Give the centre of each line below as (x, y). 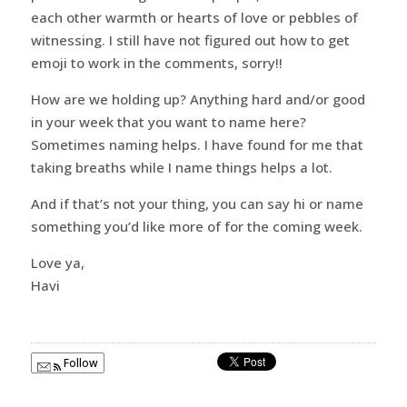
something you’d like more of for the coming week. (196, 226)
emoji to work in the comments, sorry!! (156, 62)
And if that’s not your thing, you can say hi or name (197, 203)
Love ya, (57, 262)
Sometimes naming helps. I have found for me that (197, 144)
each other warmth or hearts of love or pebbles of (194, 17)
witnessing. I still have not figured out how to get (190, 40)
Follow (79, 362)
